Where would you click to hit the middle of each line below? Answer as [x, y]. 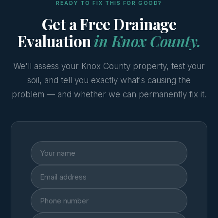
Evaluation [55, 41]
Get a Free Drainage [109, 24]
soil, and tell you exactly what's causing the [109, 80]
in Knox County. [147, 41]
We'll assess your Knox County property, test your [109, 66]
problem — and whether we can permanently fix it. [109, 94]
